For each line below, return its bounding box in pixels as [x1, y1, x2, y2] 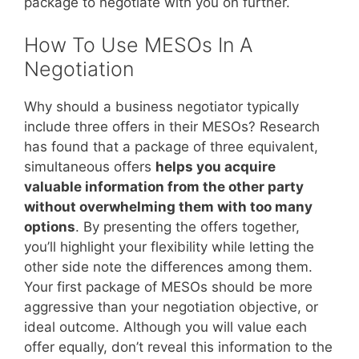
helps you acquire [155, 159, 276, 175]
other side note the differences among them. [24, 259, 313, 276]
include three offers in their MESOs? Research [24, 119, 320, 135]
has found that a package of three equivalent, [24, 139, 318, 155]
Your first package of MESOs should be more [24, 279, 313, 296]
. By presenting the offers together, [75, 219, 300, 236]
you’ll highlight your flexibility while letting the [24, 239, 314, 256]
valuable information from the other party [24, 179, 304, 196]
